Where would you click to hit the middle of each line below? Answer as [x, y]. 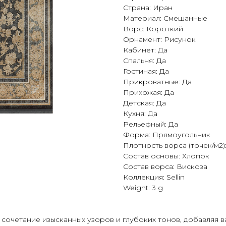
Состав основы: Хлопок [166, 156]
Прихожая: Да [149, 92]
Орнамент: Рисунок [159, 39]
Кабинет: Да [145, 50]
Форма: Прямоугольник [167, 134]
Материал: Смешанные [165, 18]
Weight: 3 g [143, 187]
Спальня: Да [145, 60]
